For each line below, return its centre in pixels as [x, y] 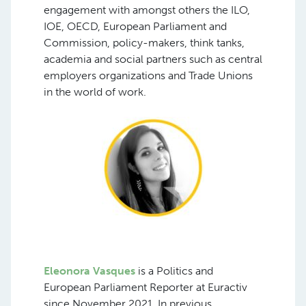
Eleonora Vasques [91, 270]
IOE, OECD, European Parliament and [135, 26]
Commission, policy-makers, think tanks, [144, 42]
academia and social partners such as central [153, 59]
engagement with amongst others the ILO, [147, 10]
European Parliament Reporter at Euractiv [145, 287]
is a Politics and [176, 270]
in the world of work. [95, 92]
